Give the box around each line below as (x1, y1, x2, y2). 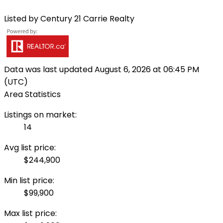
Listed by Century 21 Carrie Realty (4, 13, 134, 25)
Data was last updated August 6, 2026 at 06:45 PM (4, 64, 199, 76)
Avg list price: (4, 142, 56, 154)
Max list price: (4, 208, 57, 220)
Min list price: (4, 175, 54, 187)
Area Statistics (4, 89, 61, 101)
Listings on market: (4, 109, 77, 121)
